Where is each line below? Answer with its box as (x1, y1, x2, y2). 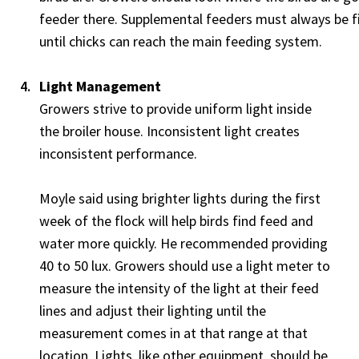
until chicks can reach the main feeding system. (39, 32, 323, 51)
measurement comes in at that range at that (39, 324, 309, 343)
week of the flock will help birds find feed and (39, 212, 314, 231)
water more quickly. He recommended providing (39, 234, 329, 253)
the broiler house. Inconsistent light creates (39, 122, 301, 141)
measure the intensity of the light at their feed (39, 279, 320, 298)
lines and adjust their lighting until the (39, 301, 267, 321)
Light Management (39, 77, 162, 96)
